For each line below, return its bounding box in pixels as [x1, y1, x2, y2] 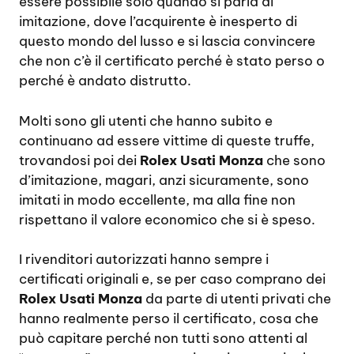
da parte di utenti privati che [142, 290, 331, 308]
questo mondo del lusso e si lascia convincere [19, 32, 315, 51]
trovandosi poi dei [19, 151, 140, 169]
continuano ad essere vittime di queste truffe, [19, 131, 314, 149]
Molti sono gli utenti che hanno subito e [19, 111, 273, 130]
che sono [263, 151, 326, 169]
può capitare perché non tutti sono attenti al [19, 330, 307, 348]
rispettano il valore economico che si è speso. [19, 210, 315, 228]
